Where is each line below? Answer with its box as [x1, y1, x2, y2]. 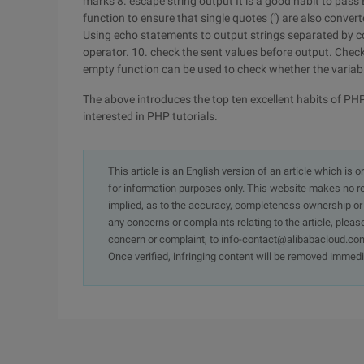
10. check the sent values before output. [132, 45, 335, 58]
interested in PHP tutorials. [83, 110, 218, 123]
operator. [83, 45, 132, 58]
